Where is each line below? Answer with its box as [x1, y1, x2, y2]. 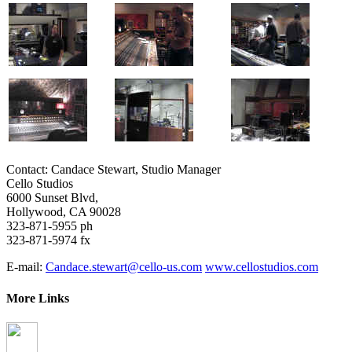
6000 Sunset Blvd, [6, 191, 98, 205]
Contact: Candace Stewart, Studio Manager [6, 163, 221, 177]
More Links [6, 291, 69, 305]
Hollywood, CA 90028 [6, 205, 121, 219]
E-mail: [6, 260, 46, 274]
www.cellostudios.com [205, 260, 318, 274]
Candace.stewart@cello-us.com [46, 260, 202, 274]
